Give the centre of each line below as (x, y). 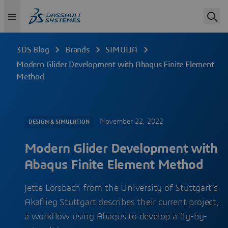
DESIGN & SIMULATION (59, 122)
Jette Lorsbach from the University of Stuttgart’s (121, 188)
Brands (77, 50)
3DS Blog (33, 50)
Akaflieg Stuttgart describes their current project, (122, 203)
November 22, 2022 (132, 122)
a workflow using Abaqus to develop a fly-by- (116, 217)
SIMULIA (122, 50)
